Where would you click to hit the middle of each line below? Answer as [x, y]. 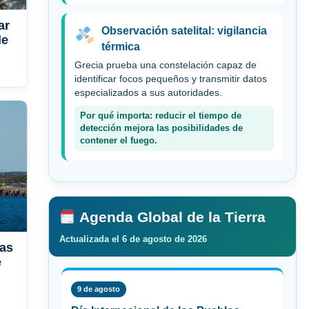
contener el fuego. [119, 141]
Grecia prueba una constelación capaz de [166, 66]
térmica [120, 47]
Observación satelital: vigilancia [184, 31]
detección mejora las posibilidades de [161, 129]
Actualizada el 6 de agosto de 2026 [133, 239]
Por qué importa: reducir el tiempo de [161, 116]
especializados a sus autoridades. [148, 93]
